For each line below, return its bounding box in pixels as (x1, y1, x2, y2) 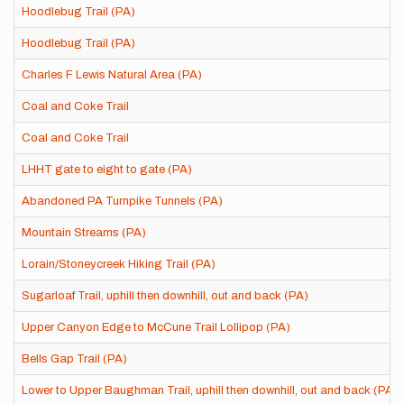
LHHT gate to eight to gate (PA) (22, 163, 192, 176)
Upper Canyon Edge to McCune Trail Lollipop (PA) (22, 321, 290, 334)
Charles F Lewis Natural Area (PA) (22, 69, 202, 81)
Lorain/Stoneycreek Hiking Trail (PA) (22, 258, 216, 271)
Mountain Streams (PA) (22, 226, 146, 239)
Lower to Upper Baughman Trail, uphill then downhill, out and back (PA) (22, 384, 398, 397)
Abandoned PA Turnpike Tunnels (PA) (22, 195, 223, 207)
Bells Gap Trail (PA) (22, 353, 127, 365)
